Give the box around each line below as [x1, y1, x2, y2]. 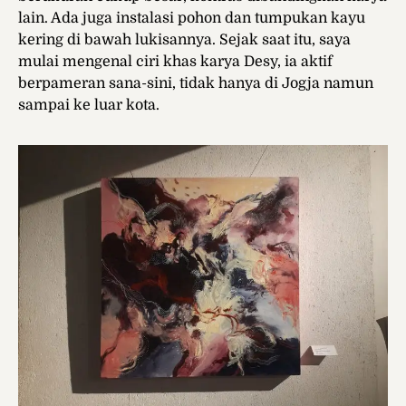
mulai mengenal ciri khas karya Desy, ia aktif [18, 53, 333, 71]
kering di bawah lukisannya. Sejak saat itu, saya [18, 32, 351, 49]
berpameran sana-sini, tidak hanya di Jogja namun [18, 75, 373, 92]
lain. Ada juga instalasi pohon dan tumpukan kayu [18, 10, 365, 27]
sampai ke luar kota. [18, 97, 159, 114]
